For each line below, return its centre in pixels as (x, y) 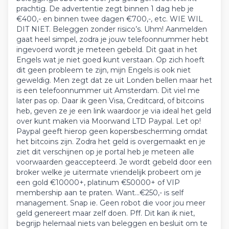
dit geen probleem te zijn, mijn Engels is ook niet (104, 70)
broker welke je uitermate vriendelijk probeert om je (109, 173)
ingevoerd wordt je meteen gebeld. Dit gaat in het (107, 50)
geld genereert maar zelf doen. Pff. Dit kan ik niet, (106, 213)
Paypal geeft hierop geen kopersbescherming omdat (112, 132)
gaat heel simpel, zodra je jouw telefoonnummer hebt (112, 40)
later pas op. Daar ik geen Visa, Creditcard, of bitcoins (110, 101)
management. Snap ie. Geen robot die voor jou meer (111, 203)
